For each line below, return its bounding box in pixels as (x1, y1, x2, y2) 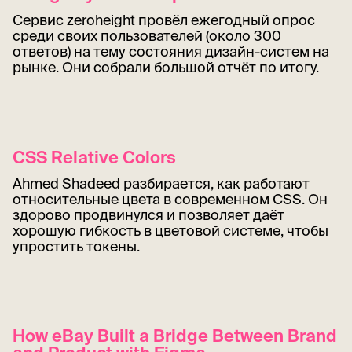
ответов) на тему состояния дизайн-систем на (13, 43, 329, 60)
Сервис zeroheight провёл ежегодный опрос (13, 12, 315, 29)
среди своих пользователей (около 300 (13, 27, 281, 45)
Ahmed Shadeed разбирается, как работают (13, 174, 310, 192)
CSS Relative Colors (13, 146, 176, 167)
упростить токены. (13, 237, 140, 255)
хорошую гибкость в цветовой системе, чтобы (13, 222, 328, 239)
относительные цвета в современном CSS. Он (13, 190, 328, 207)
